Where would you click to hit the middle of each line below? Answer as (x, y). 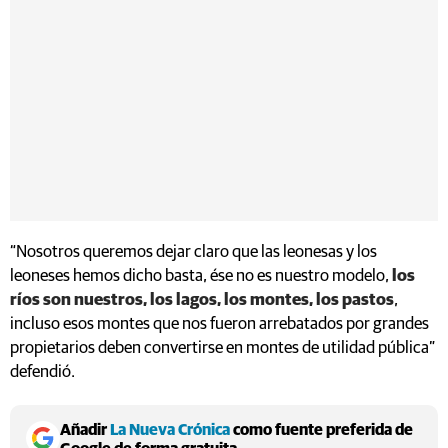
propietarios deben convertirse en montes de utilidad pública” (222, 348)
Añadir (85, 429)
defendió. (42, 372)
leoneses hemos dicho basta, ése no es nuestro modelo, (201, 276)
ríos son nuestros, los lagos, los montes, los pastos (202, 300)
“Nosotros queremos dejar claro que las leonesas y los (193, 252)
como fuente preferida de (321, 429)
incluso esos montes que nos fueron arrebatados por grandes (219, 324)
